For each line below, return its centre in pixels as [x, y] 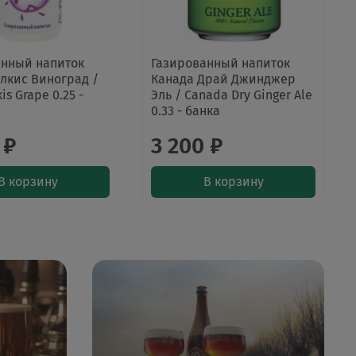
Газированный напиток [221, 64]
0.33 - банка [186, 111]
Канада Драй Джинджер [224, 79]
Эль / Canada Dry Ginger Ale [232, 95]
